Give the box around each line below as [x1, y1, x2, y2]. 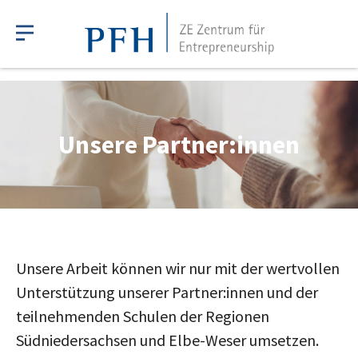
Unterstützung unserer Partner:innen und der [16, 282, 318, 302]
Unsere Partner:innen [58, 128, 300, 161]
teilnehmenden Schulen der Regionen [16, 306, 269, 326]
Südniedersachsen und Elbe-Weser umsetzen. [16, 330, 319, 350]
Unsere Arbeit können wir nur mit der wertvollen [16, 258, 340, 278]
